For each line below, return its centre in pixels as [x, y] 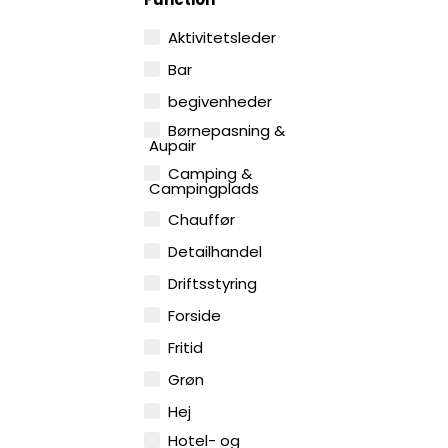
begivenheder [220, 102]
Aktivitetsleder [222, 38]
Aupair [173, 146]
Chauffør [202, 220]
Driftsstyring [213, 284]
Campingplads [204, 189]
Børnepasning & [227, 131]
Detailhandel [215, 252]
